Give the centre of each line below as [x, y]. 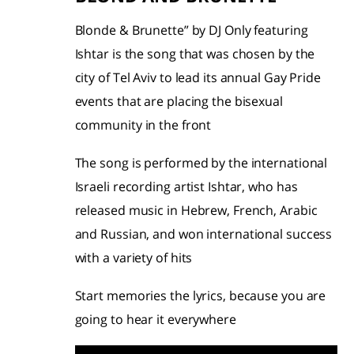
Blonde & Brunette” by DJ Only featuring [191, 30]
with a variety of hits [134, 258]
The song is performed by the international [201, 163]
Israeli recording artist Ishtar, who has [186, 187]
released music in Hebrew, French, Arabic [196, 211]
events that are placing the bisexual [179, 102]
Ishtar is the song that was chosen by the [195, 54]
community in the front [143, 125]
